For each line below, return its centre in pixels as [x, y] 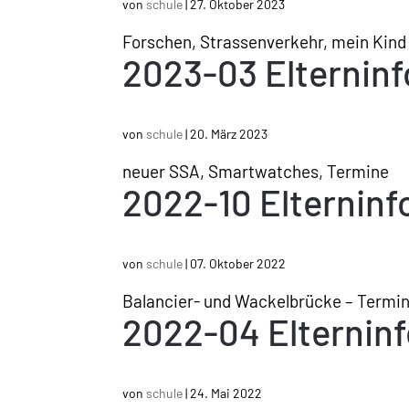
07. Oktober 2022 [238, 263]
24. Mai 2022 [226, 393]
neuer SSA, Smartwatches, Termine [256, 171]
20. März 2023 [229, 133]
